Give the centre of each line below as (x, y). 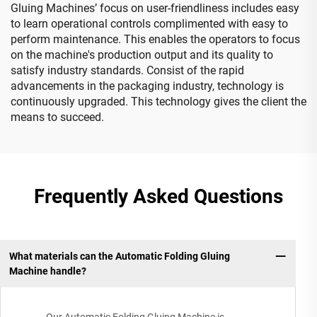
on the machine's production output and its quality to (142, 55)
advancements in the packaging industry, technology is (147, 86)
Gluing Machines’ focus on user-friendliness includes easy (155, 8)
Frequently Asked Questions (158, 197)
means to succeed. (57, 117)
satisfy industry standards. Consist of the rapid (127, 71)
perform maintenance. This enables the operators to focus (155, 40)
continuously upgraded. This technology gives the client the (158, 102)
